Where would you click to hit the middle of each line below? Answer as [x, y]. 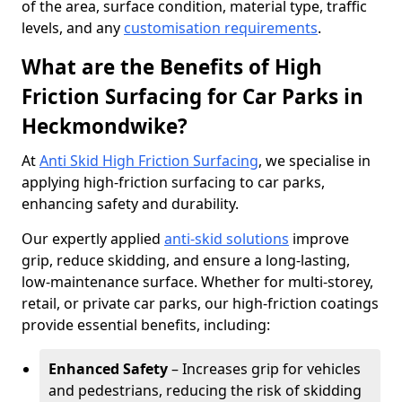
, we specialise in [315, 161]
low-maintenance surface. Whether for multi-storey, [197, 282]
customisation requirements [221, 28]
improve [319, 239]
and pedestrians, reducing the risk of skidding [205, 390]
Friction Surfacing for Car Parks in [192, 96]
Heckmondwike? [105, 126]
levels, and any [73, 28]
